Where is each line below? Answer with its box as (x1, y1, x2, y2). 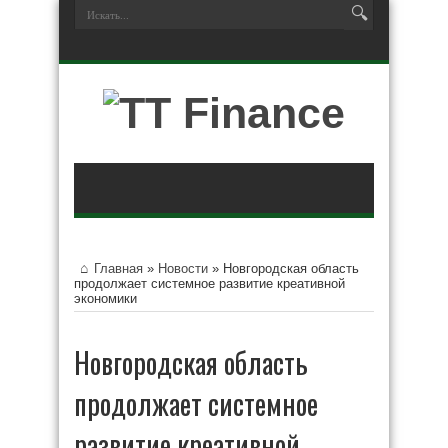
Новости (158, 261, 208, 276)
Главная (94, 261, 143, 276)
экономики (74, 291, 137, 306)
